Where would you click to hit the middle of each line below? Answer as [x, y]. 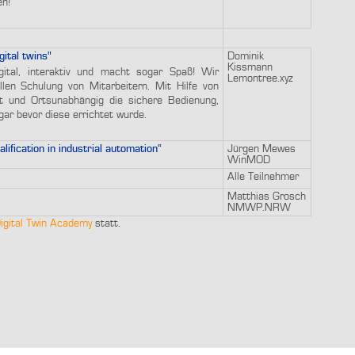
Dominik [246, 56]
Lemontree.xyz [260, 78]
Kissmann [250, 67]
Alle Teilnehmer [263, 176]
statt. [106, 223]
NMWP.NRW [259, 207]
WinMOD [249, 160]
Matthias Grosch [267, 196]
